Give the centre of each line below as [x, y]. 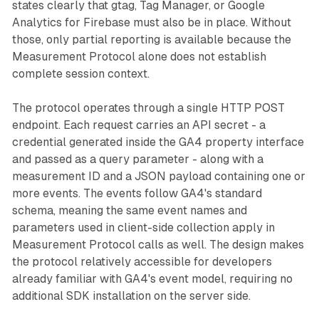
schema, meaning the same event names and [129, 211]
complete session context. [80, 74]
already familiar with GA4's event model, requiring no [152, 279]
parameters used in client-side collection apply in [143, 228]
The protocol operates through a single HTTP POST [148, 108]
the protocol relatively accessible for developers [142, 262]
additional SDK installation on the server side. [131, 296]
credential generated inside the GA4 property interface [158, 142]
